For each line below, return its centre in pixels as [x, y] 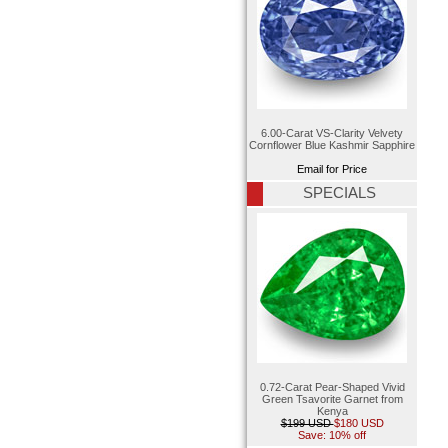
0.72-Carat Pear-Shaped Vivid [332, 387]
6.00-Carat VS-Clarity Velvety [332, 132]
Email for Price [332, 168]
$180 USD [358, 423]
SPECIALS [339, 192]
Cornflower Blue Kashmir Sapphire [332, 144]
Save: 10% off [332, 435]
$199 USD [307, 423]
